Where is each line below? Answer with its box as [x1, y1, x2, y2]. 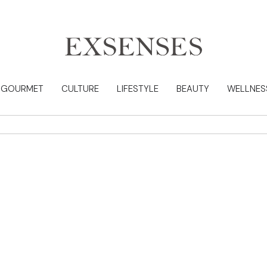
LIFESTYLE [116, 82, 159, 95]
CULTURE [61, 82, 99, 95]
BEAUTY [176, 82, 209, 95]
